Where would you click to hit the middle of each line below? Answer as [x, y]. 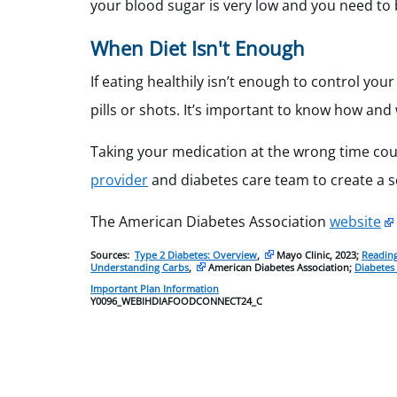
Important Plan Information [155, 288]
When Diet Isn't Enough [198, 48]
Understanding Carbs [140, 267]
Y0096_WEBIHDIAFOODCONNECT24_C [176, 301]
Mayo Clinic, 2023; [318, 255]
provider [119, 180]
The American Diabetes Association [210, 222]
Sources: [113, 255]
